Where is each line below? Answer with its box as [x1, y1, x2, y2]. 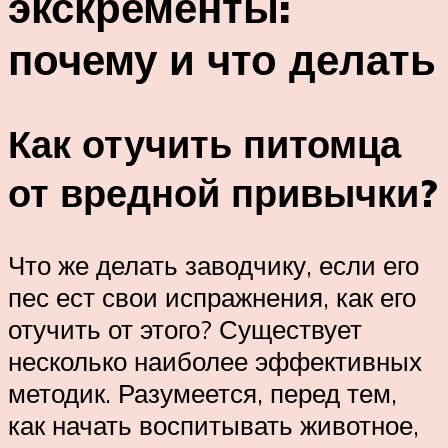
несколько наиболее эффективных [8, 345, 422, 378]
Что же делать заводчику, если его [8, 249, 419, 282]
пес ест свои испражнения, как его [8, 281, 416, 314]
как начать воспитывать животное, [8, 409, 419, 442]
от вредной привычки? [8, 168, 437, 218]
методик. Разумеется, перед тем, [8, 377, 397, 410]
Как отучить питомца [8, 119, 401, 169]
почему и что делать [8, 32, 436, 85]
